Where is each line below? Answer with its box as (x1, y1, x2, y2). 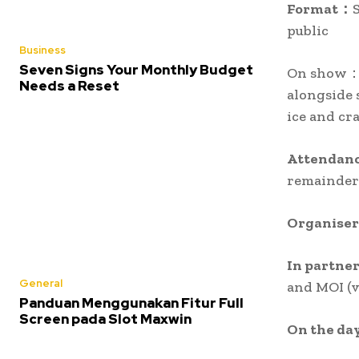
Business (19, 43, 66, 58)
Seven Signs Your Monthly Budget (19, 61, 253, 79)
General (19, 276, 63, 290)
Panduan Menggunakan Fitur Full (19, 293, 244, 312)
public (287, 22, 329, 39)
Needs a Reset (19, 77, 119, 95)
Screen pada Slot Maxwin (19, 309, 192, 328)
